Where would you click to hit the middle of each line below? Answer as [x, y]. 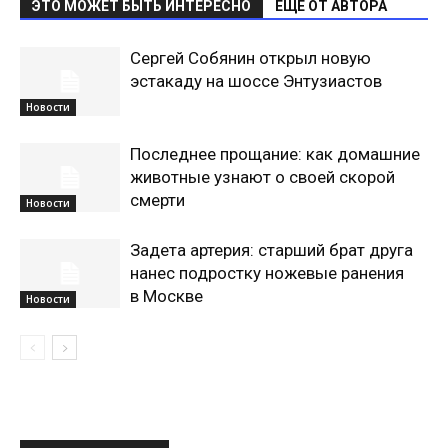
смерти [157, 200]
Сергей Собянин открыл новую [250, 58]
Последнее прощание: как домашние [275, 154]
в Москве [166, 296]
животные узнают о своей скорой [262, 177]
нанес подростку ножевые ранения [267, 273]
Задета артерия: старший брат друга [271, 250]
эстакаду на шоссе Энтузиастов [256, 81]
